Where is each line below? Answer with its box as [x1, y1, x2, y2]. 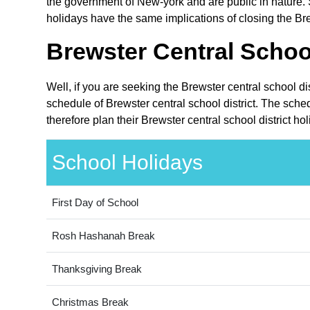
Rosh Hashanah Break [51, 230, 155, 242]
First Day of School [51, 197, 138, 209]
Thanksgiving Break [51, 263, 142, 275]
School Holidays [51, 151, 203, 174]
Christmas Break [51, 296, 129, 309]
